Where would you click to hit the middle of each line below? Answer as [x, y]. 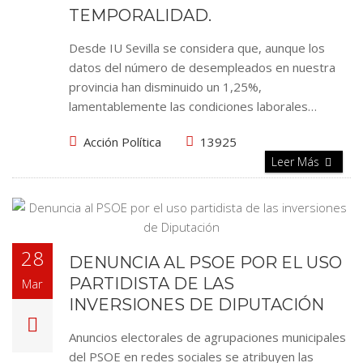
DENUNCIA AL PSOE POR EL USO [205, 263]
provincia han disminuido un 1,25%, [165, 87]
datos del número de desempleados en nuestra [202, 67]
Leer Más [297, 162]
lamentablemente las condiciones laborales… [193, 106]
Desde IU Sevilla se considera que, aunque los [197, 48]
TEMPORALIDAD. [140, 15]
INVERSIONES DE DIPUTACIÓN [196, 305]
